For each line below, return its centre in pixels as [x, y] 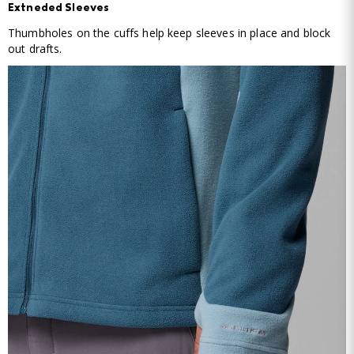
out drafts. [35, 48]
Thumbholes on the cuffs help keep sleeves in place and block [169, 32]
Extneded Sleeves [59, 9]
